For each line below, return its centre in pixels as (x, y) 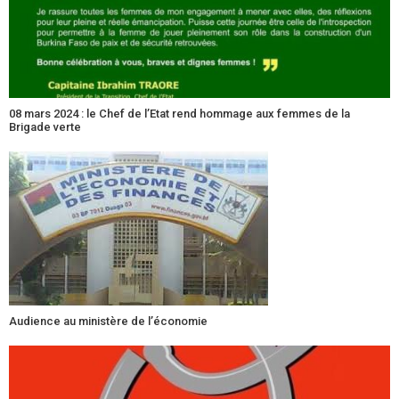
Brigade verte (45, 127)
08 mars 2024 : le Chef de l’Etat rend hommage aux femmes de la (179, 114)
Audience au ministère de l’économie (108, 322)
